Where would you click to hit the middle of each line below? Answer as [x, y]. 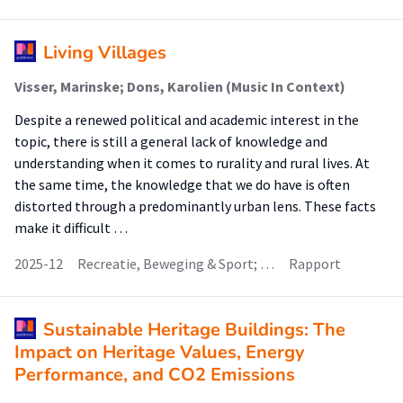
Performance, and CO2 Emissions [155, 375]
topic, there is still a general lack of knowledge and [171, 141]
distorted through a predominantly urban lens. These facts [195, 206]
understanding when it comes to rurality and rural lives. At [192, 163]
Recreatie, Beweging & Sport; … [176, 264]
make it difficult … [71, 228]
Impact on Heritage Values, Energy [160, 352]
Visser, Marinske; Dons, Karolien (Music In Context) [180, 86]
